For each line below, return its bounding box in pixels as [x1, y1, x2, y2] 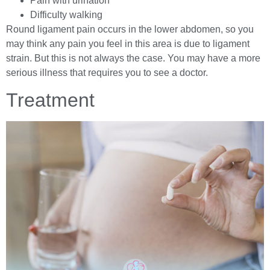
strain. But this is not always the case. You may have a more [6, 52, 260, 63]
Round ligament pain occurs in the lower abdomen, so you [6, 24, 254, 34]
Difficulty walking [30, 9, 102, 20]
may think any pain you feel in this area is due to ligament [6, 38, 250, 49]
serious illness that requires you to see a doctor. [6, 67, 208, 78]
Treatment [6, 89, 95, 111]
